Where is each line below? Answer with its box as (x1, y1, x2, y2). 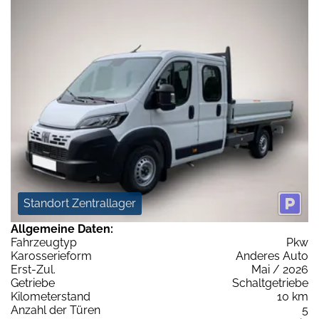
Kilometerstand (11, 289, 90, 303)
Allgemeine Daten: (11, 221, 113, 236)
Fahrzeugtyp (11, 235, 77, 249)
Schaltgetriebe (232, 276, 308, 290)
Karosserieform (11, 249, 92, 263)
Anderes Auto (236, 249, 308, 263)
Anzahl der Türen (11, 303, 100, 317)
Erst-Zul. (11, 262, 56, 276)
